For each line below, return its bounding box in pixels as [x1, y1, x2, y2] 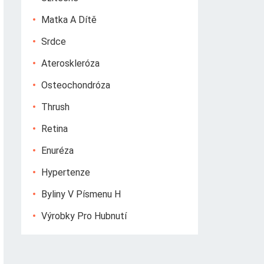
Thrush [41, 101, 70, 113]
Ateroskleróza [41, 58, 100, 69]
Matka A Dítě [41, 14, 97, 25]
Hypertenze [41, 167, 90, 178]
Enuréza [41, 145, 74, 156]
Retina [41, 123, 68, 134]
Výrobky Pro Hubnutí [41, 210, 127, 222]
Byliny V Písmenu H [41, 189, 121, 200]
